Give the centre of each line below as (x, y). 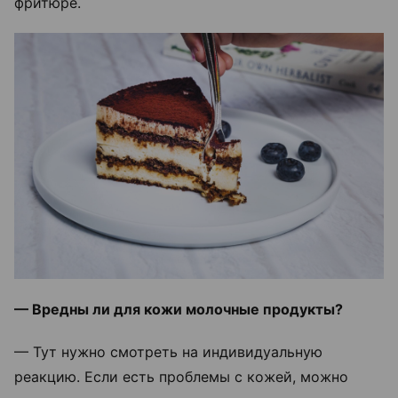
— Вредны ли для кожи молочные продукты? (179, 310)
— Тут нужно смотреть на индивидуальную (168, 352)
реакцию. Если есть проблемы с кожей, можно (181, 377)
